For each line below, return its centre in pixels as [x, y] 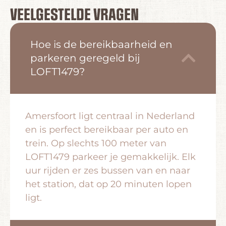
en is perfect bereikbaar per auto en [107, 129]
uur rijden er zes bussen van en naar [108, 170]
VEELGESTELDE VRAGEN [74, 15]
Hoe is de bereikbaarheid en [101, 44]
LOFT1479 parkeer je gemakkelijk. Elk [110, 157]
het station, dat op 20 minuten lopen [108, 184]
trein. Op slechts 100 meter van [96, 143]
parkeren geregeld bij [85, 58]
